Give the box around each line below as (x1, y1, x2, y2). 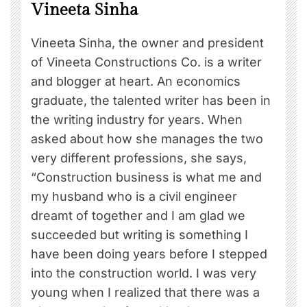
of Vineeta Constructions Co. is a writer (31, 55, 262, 70)
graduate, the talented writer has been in (31, 93, 271, 108)
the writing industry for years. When (31, 112, 243, 127)
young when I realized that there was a (31, 285, 260, 300)
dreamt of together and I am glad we (31, 208, 245, 223)
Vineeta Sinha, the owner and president (31, 36, 264, 51)
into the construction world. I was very (31, 266, 256, 281)
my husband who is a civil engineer (31, 189, 237, 204)
